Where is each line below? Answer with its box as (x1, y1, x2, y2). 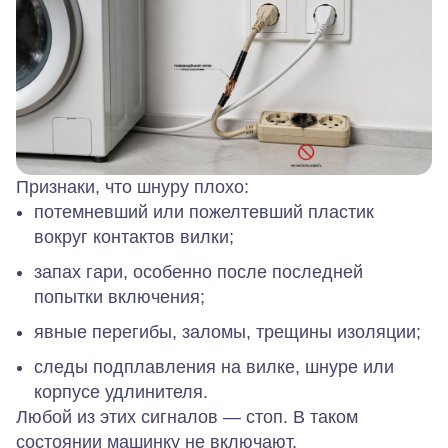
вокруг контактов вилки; (34, 227, 234, 248)
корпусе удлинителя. (34, 382, 208, 403)
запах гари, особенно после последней (34, 262, 363, 283)
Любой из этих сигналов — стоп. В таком (16, 407, 358, 428)
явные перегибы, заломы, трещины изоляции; (34, 322, 421, 343)
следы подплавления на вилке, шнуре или (34, 357, 394, 378)
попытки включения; (34, 287, 205, 308)
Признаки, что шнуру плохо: (16, 177, 249, 198)
